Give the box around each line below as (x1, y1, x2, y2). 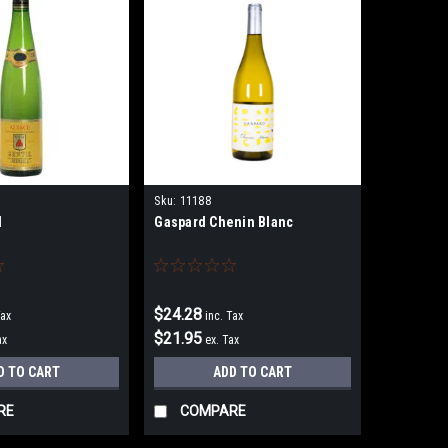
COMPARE (180, 403, 247, 420)
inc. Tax (205, 309, 244, 324)
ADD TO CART (213, 364, 293, 381)
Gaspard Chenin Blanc (154, 214, 294, 231)
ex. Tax (205, 333, 240, 348)
